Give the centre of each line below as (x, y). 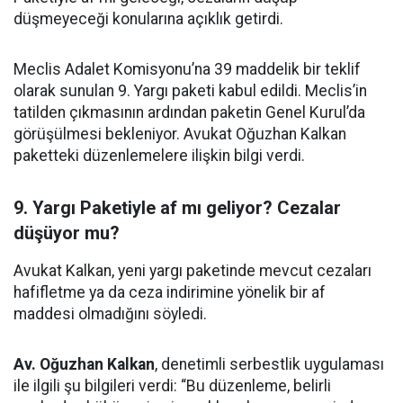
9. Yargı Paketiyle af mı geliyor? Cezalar (177, 208)
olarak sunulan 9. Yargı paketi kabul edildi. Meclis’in (190, 91)
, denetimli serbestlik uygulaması (269, 364)
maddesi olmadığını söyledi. (110, 314)
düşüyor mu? (67, 233)
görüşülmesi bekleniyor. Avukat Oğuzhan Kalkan (180, 134)
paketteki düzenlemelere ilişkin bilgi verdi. (159, 156)
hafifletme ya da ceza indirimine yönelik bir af (170, 292)
